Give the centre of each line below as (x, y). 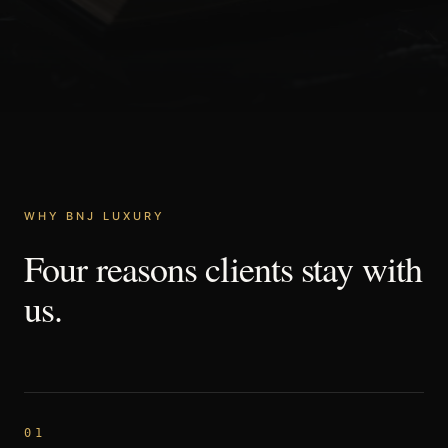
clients (249, 268)
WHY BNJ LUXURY (95, 216)
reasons (146, 268)
